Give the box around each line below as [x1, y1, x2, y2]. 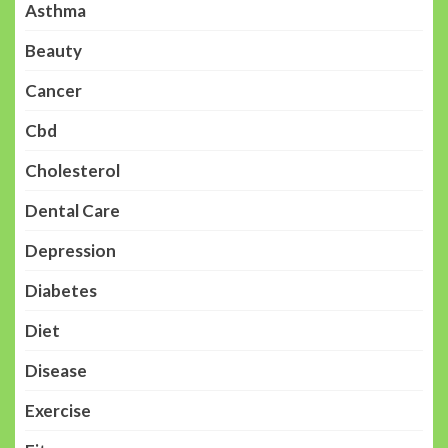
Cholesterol [25, 159, 120, 181]
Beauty [25, 39, 82, 61]
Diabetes [25, 279, 97, 301]
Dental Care [25, 199, 120, 221]
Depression [25, 239, 116, 261]
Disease [25, 359, 87, 381]
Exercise [25, 399, 91, 421]
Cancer [25, 79, 82, 101]
